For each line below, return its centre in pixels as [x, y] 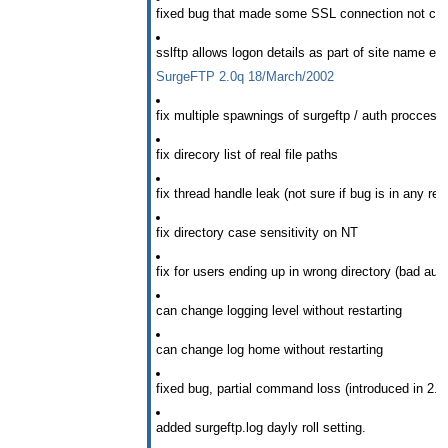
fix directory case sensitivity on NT [257, 233]
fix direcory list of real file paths [247, 155]
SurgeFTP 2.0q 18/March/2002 [245, 77]
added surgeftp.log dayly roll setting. [261, 427]
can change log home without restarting [269, 350]
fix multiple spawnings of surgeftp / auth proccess [300, 116]
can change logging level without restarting [279, 311]
